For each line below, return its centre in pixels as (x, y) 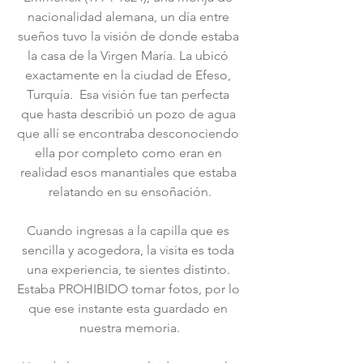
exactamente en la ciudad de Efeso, (130, 75)
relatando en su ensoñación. (130, 192)
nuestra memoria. (130, 328)
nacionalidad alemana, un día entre (130, 17)
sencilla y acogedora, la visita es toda (130, 250)
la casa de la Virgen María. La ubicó (130, 56)
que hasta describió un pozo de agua (130, 114)
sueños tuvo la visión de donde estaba (130, 36)
